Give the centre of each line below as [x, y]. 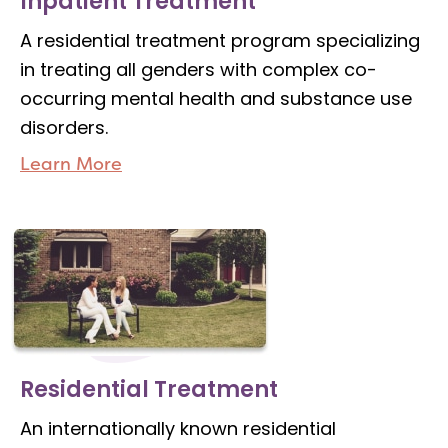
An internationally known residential [178, 429]
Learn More [71, 164]
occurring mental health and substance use [216, 99]
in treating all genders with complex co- [198, 70]
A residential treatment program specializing [220, 41]
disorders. [64, 128]
